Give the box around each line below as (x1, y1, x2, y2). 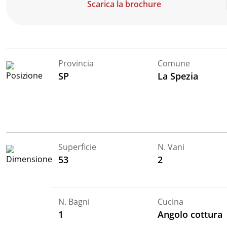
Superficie (58, 141, 97, 153)
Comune (158, 57, 191, 69)
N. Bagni (58, 196, 90, 207)
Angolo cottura (158, 208, 223, 220)
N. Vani (158, 141, 185, 153)
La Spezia (158, 69, 199, 82)
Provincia (58, 57, 94, 69)
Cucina (158, 196, 184, 207)
